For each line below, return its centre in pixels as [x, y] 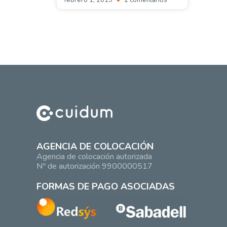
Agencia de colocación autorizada [94, 156]
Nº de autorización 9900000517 [94, 166]
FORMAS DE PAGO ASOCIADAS [106, 186]
